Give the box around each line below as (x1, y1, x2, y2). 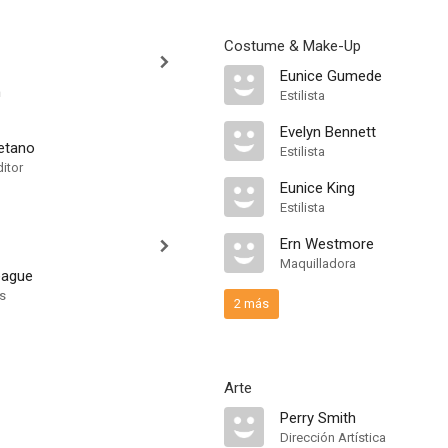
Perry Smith (280, 409, 356, 427)
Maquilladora (280, 256, 356, 271)
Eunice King (280, 179, 355, 197)
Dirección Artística (280, 430, 386, 445)
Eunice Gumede (280, 67, 382, 85)
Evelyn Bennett (280, 123, 376, 141)
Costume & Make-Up (224, 37, 361, 55)
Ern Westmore (280, 235, 374, 253)
